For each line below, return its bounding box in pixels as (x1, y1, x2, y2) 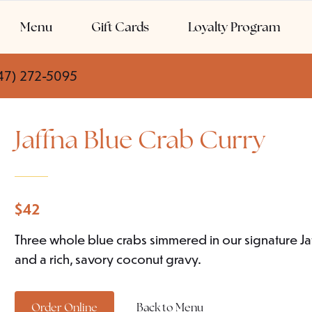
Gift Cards (91, 19, 149, 35)
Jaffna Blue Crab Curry (15, 123, 266, 156)
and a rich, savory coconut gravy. (15, 250, 202, 267)
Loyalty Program (188, 19, 280, 35)
